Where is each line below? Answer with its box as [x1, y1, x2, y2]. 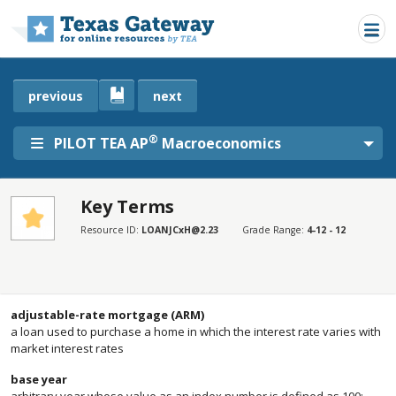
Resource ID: [80, 224, 141, 236]
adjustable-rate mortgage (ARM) [11, 307, 204, 323]
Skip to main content [196, 4, 325, 22]
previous [28, 88, 83, 104]
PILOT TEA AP [54, 133, 148, 153]
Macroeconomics [158, 133, 281, 153]
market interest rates [11, 340, 124, 356]
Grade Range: [241, 224, 307, 236]
